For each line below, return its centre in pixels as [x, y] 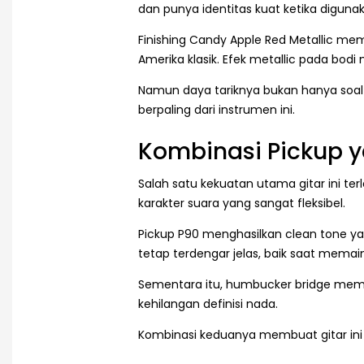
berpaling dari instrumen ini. [217, 109]
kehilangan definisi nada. [208, 304]
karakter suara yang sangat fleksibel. [242, 204]
